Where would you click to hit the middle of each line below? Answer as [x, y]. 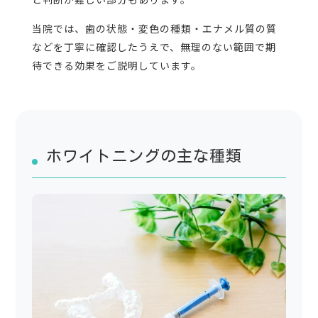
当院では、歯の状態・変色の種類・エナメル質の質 [154, 29]
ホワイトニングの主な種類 [144, 157]
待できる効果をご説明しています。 [116, 66]
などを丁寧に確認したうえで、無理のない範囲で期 [154, 47]
